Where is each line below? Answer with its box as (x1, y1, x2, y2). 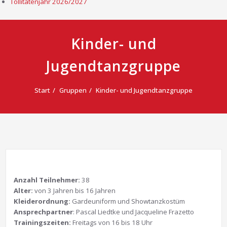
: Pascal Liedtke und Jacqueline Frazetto (72, 207, 194, 216)
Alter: (13, 185, 34, 195)
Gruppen (59, 85, 87, 95)
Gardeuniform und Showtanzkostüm (70, 196, 185, 206)
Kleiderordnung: (13, 196, 70, 206)
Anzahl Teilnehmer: (13, 175, 80, 184)
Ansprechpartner (13, 207, 73, 216)
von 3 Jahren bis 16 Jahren (34, 185, 116, 195)
